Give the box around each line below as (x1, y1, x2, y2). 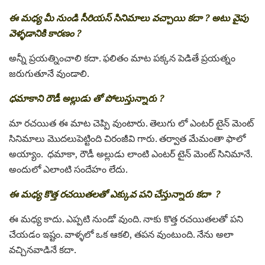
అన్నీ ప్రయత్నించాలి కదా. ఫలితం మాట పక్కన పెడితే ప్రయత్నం (9, 51, 235, 64)
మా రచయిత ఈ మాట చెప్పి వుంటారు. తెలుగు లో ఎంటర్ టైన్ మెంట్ (9, 116, 254, 130)
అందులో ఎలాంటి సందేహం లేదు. (9, 162, 128, 176)
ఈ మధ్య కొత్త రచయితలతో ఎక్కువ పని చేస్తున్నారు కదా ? (9, 187, 222, 201)
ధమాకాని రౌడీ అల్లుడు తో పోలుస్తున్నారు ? (9, 91, 164, 105)
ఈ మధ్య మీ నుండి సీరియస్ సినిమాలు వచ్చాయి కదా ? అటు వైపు (9, 11, 251, 24)
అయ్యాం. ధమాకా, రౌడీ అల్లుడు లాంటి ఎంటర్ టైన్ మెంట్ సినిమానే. (9, 147, 252, 160)
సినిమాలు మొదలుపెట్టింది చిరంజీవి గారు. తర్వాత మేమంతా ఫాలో (9, 131, 245, 145)
